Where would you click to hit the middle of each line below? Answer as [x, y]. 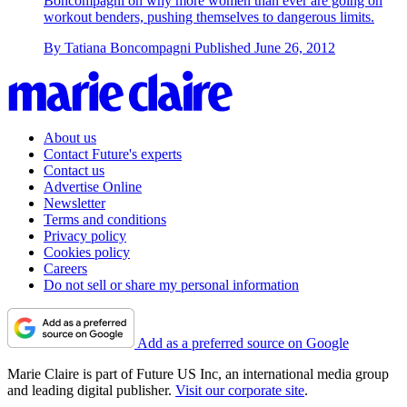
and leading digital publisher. [91, 390]
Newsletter [74, 203]
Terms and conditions [105, 219]
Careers [65, 268]
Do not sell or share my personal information [171, 284]
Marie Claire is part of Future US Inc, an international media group [198, 373]
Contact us [74, 170]
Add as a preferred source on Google [243, 342]
